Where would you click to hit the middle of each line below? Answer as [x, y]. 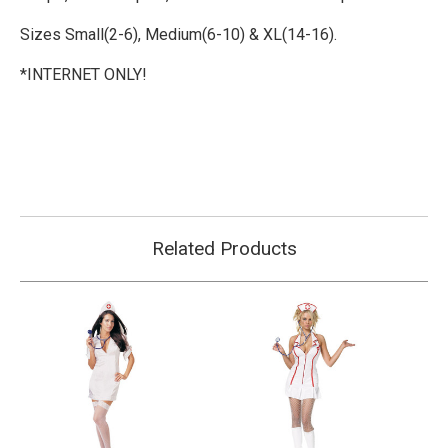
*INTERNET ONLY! [83, 74]
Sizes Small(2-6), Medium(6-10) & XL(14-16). [180, 34]
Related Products [224, 248]
